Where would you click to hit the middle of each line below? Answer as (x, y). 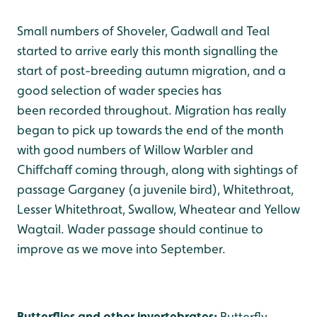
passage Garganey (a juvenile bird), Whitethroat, (155, 189)
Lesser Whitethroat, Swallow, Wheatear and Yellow (158, 209)
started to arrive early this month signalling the (148, 51)
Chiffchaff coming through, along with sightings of (157, 169)
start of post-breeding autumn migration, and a (151, 70)
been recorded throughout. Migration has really (152, 110)
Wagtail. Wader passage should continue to (140, 229)
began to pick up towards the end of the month (150, 130)
